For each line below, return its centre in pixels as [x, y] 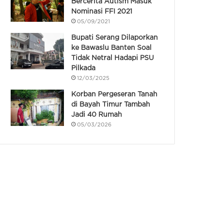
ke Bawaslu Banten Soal [112, 48]
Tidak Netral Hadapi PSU [113, 58]
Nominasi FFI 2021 [102, 11]
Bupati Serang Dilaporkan [115, 38]
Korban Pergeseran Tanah [115, 94]
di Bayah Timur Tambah [111, 104]
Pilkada [84, 68]
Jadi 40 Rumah [97, 115]
